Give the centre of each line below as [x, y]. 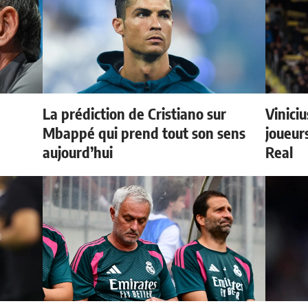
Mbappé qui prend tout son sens [144, 133]
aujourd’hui [78, 152]
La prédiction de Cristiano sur [135, 113]
